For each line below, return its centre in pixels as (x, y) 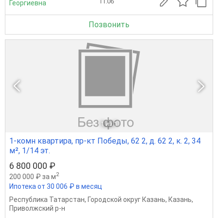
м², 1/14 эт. (30, 151)
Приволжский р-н (37, 209)
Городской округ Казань (127, 200)
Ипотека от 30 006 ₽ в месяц (56, 187)
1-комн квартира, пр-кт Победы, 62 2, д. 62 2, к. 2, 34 (105, 141)
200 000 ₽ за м (33, 177)
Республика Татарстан (47, 200)
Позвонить (109, 25)
